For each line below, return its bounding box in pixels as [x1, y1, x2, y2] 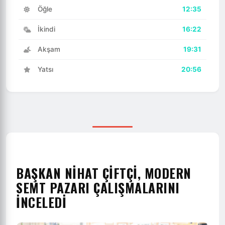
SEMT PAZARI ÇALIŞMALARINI [16, 177, 180, 197]
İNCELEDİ [16, 192, 66, 211]
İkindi [36, 25, 55, 33]
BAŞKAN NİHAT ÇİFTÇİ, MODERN [16, 163, 191, 182]
